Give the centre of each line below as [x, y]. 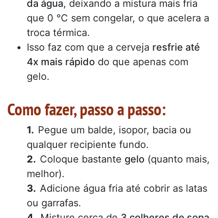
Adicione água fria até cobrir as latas [124, 188]
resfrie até [176, 47]
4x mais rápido [61, 62]
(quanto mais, [177, 159]
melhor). [46, 173]
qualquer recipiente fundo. [88, 144]
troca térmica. [58, 33]
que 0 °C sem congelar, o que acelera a [118, 18]
